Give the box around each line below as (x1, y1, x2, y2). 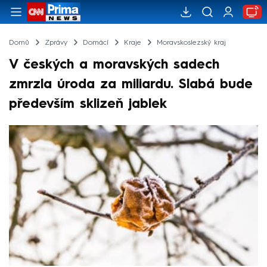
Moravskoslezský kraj (156, 39, 226, 46)
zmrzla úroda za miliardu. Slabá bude (9, 77, 253, 91)
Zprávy (44, 39, 67, 46)
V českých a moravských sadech (9, 58, 219, 72)
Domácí (82, 39, 108, 46)
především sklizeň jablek (9, 97, 167, 111)
